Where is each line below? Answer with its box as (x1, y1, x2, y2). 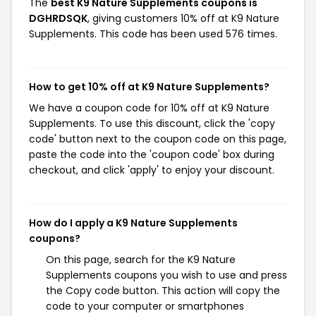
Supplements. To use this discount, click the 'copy (29, 116, 275, 130)
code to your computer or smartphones (46, 299, 244, 313)
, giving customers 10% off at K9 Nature (87, 11, 279, 25)
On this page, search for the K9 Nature (46, 253, 236, 267)
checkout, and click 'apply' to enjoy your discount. (29, 163, 274, 177)
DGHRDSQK (29, 11, 87, 25)
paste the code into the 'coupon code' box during (29, 147, 274, 162)
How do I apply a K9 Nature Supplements (29, 216, 238, 230)
